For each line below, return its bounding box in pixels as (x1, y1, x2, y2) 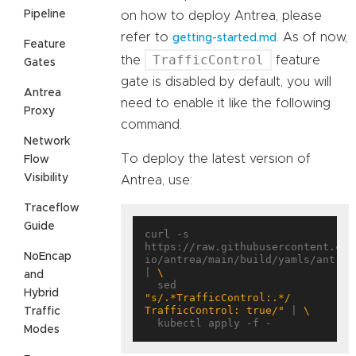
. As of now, (277, 31, 347, 44)
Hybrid (24, 287, 59, 299)
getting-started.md (172, 33, 277, 44)
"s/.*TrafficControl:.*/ (145, 292, 291, 304)
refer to (121, 31, 172, 44)
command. (121, 118, 182, 132)
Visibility (24, 172, 68, 184)
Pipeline (24, 8, 66, 20)
